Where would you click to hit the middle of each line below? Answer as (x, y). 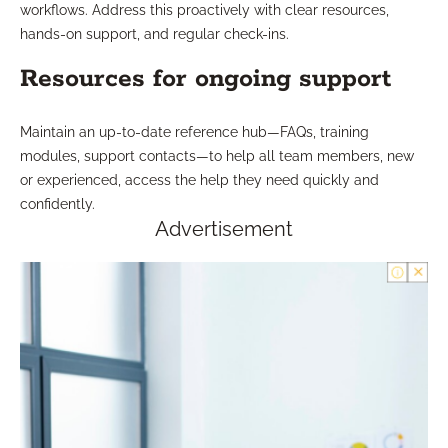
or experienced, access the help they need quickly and (199, 180)
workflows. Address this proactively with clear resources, (204, 10)
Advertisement (224, 229)
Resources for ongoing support (205, 79)
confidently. (57, 204)
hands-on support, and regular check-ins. (154, 34)
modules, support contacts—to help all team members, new (217, 156)
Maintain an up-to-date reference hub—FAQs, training (194, 132)
